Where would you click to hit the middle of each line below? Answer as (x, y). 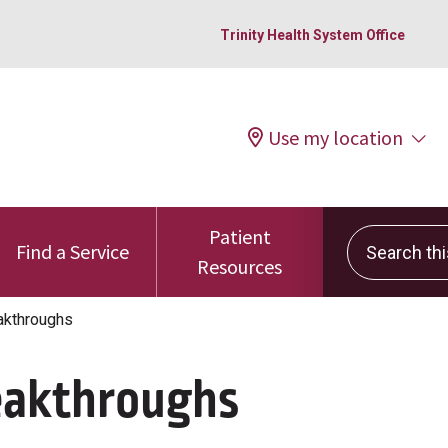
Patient (239, 236)
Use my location (335, 137)
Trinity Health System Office (312, 34)
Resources (240, 266)
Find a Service (73, 251)
